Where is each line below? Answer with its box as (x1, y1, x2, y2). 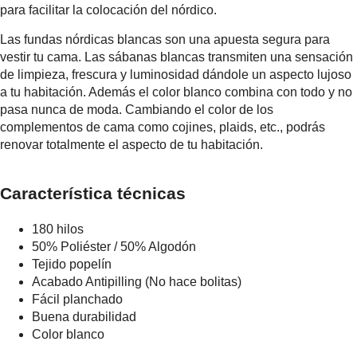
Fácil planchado (32, 292, 123, 306)
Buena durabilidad (32, 310, 136, 324)
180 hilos (32, 222, 84, 236)
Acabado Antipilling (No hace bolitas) (32, 275, 241, 288)
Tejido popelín (32, 257, 112, 271)
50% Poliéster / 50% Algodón (32, 240, 196, 253)
